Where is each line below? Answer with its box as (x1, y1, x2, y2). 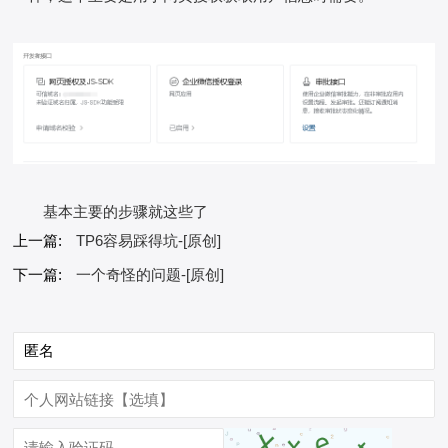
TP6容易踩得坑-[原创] (76, 232, 222, 250)
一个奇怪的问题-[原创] (76, 266, 225, 284)
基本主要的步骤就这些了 (43, 203, 209, 221)
